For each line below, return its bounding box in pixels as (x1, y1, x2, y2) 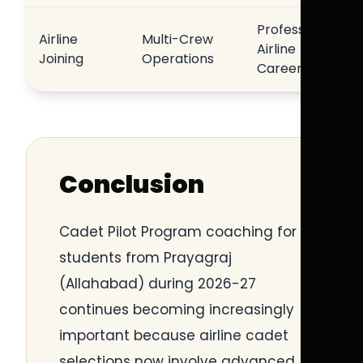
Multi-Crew (142, 30, 213, 49)
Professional (257, 20, 335, 39)
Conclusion (59, 168, 204, 202)
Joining (39, 49, 83, 68)
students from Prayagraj (59, 248, 232, 267)
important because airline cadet (59, 326, 288, 345)
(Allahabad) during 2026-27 (59, 274, 256, 293)
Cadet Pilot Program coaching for (59, 222, 297, 241)
